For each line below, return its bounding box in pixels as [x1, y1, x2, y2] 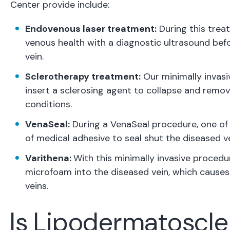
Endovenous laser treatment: [25, 23, 157, 35]
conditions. [25, 98, 72, 111]
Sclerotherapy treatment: [25, 70, 141, 83]
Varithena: [25, 152, 73, 165]
